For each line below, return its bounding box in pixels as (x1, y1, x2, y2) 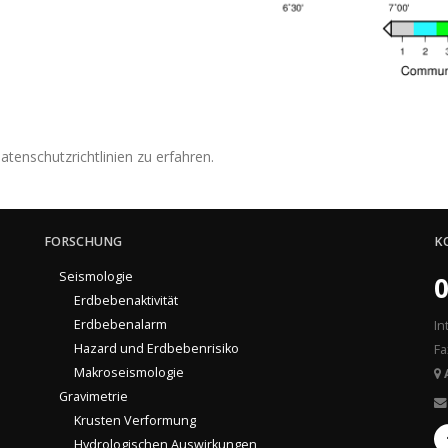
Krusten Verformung (74, 412, 196, 430)
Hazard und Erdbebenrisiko (74, 340, 239, 358)
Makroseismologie (74, 364, 184, 382)
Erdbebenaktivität (74, 292, 178, 310)
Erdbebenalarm (74, 316, 167, 334)
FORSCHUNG (44, 233, 122, 251)
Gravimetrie (59, 388, 128, 406)
